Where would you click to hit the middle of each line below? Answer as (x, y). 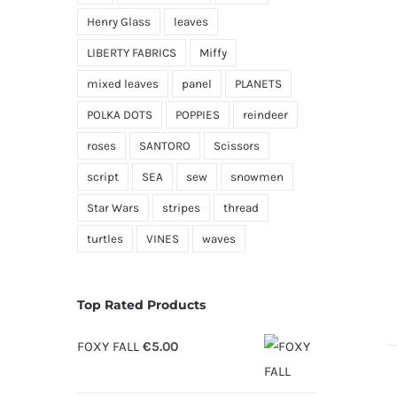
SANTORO (165, 145)
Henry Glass (119, 21)
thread (241, 207)
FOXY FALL (108, 346)
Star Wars (113, 207)
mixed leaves (123, 83)
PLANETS (258, 83)
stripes (181, 207)
